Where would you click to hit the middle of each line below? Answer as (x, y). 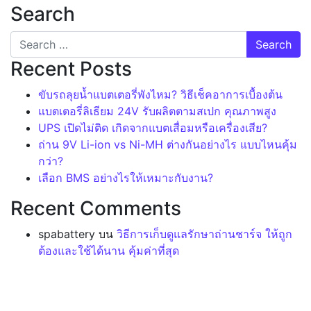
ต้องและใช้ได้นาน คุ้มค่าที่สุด (109, 250)
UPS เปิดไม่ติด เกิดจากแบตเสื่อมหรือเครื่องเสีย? (153, 127)
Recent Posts (71, 68)
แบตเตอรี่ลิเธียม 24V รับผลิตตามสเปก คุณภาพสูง (157, 111)
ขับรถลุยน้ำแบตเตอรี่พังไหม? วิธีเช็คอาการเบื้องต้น (160, 94)
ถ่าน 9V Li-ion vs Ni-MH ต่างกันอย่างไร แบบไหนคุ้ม (168, 144)
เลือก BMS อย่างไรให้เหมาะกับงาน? (126, 177)
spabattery (67, 234)
